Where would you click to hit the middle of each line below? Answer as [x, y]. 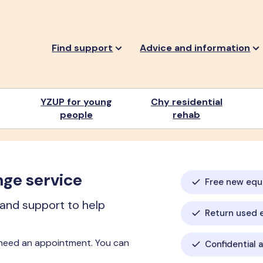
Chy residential [186, 102]
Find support [82, 48]
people [77, 115]
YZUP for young [77, 102]
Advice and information [195, 48]
